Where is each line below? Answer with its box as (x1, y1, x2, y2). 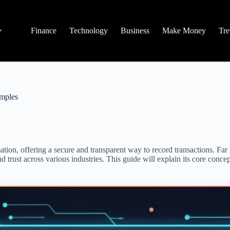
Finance (31, 26, 57, 35)
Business (121, 26, 150, 35)
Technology (69, 26, 108, 35)
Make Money (162, 26, 206, 35)
